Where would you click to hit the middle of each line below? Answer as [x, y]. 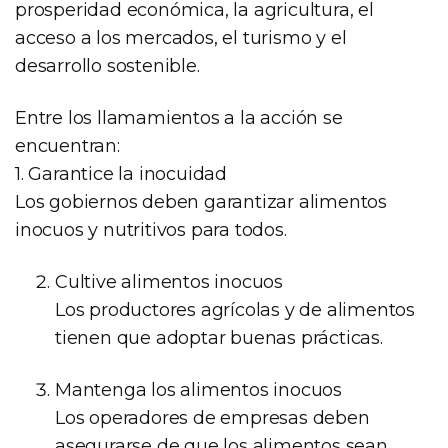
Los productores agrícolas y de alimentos [235, 309]
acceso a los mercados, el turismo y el [181, 37]
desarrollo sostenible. [107, 65]
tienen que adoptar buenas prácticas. [219, 337]
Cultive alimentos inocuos [169, 281]
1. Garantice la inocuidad [121, 173]
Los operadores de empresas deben [212, 417]
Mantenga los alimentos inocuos [198, 389]
